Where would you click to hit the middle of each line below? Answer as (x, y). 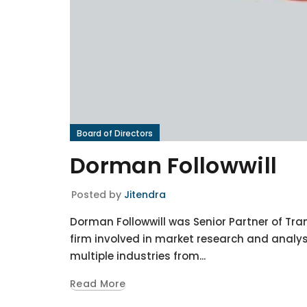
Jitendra (145, 194)
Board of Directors (115, 133)
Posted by (98, 194)
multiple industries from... (138, 256)
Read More (98, 283)
